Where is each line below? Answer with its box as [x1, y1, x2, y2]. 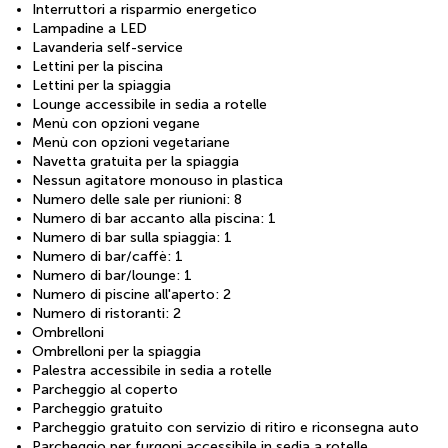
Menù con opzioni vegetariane [32, 133, 230, 151]
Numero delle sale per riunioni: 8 [32, 190, 242, 208]
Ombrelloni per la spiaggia [32, 342, 201, 360]
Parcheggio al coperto [32, 380, 178, 398]
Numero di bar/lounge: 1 [32, 266, 192, 284]
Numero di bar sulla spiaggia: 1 [32, 228, 232, 246]
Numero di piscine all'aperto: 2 [32, 285, 231, 303]
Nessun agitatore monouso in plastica [32, 171, 283, 189]
